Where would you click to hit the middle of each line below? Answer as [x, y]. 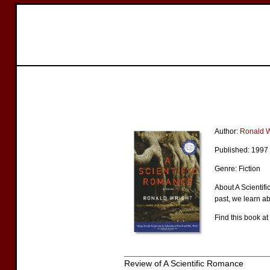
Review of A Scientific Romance [184, 263]
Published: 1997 [241, 150]
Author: [227, 131]
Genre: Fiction [237, 169]
